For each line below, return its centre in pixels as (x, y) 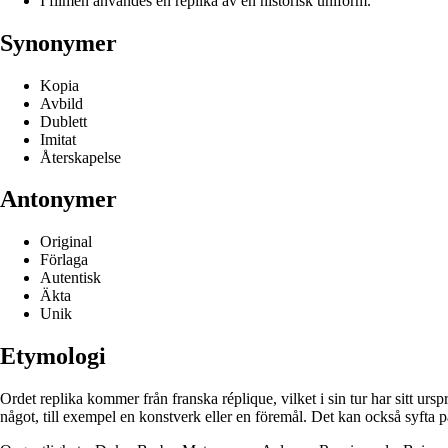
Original (66, 242)
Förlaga (64, 260)
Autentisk (70, 278)
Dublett (63, 121)
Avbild (61, 103)
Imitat (58, 139)
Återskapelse (80, 157)
